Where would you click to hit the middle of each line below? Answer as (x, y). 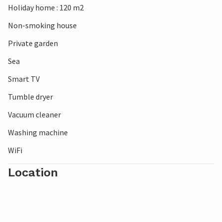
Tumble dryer (30, 97)
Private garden (33, 43)
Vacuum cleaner (34, 115)
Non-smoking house (42, 26)
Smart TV (24, 79)
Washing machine (38, 133)
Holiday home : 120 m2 (46, 8)
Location (33, 173)
